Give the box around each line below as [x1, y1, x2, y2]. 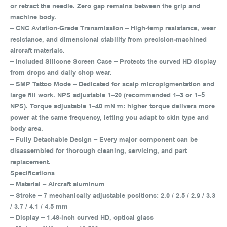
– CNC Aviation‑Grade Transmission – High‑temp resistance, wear [10, 23, 216, 33]
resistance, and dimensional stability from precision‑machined [10, 34, 207, 45]
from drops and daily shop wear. [10, 68, 116, 78]
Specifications [10, 168, 59, 178]
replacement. [10, 157, 51, 167]
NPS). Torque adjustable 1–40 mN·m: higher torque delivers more [10, 101, 215, 111]
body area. [10, 124, 47, 134]
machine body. [10, 12, 60, 22]
